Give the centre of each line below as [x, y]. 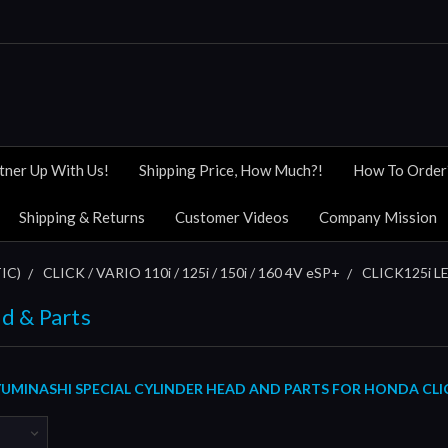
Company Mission [378, 216]
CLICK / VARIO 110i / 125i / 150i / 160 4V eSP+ [191, 272]
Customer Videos [232, 216]
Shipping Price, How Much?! [231, 169]
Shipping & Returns [82, 216]
